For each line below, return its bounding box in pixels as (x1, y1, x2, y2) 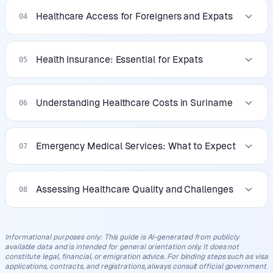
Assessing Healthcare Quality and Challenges (36, 184, 233, 194)
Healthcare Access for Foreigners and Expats (36, 11, 233, 21)
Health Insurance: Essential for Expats (36, 54, 203, 65)
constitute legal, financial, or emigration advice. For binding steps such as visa (5, 252, 268, 261)
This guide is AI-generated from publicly (104, 233, 239, 241)
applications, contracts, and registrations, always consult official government (5, 262, 266, 271)
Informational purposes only (5, 233, 100, 241)
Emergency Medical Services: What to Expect (36, 141, 236, 151)
